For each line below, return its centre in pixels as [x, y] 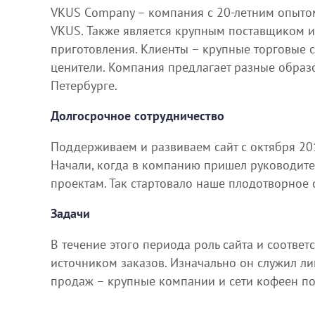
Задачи [70, 214]
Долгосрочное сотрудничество [137, 116]
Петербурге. [84, 85]
